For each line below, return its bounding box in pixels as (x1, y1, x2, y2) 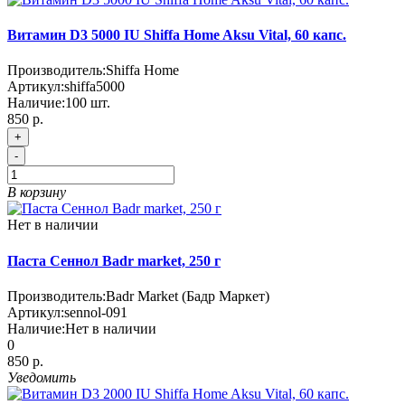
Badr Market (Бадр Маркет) (106, 287, 269, 304)
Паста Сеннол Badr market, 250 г (7, 252, 221, 268)
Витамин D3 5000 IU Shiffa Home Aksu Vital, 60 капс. (7, 27, 346, 43)
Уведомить (7, 369, 76, 385)
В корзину (7, 184, 66, 201)
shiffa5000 (64, 79, 125, 95)
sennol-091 (64, 304, 127, 320)
